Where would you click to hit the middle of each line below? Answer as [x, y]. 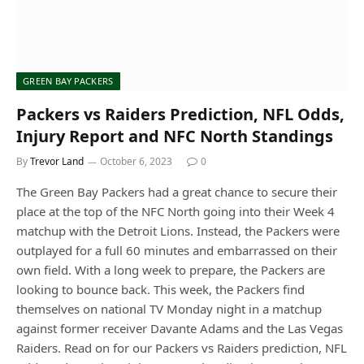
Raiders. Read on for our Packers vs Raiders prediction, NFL [182, 348]
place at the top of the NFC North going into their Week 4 [175, 212]
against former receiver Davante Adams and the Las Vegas [180, 329]
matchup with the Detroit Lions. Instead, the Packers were [178, 231]
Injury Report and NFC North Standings [175, 136]
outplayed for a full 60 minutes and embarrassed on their [177, 251]
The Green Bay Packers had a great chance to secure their [177, 192]
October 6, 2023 [136, 162]
